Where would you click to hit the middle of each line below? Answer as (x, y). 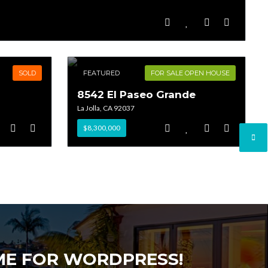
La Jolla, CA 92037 (106, 108)
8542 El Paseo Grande (137, 95)
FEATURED (102, 73)
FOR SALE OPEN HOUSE (190, 73)
